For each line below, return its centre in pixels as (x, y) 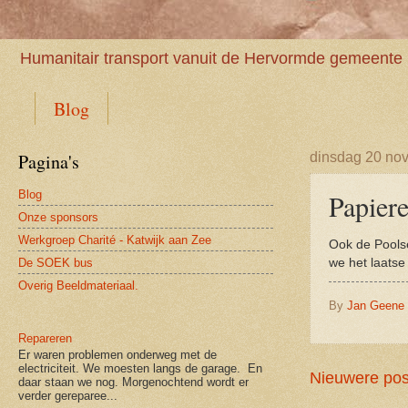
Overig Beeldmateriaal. (78, 285)
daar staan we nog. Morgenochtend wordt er (133, 382)
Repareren (45, 339)
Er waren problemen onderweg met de (117, 354)
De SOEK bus (56, 262)
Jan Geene (376, 305)
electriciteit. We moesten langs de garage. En (140, 368)
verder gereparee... (68, 395)
